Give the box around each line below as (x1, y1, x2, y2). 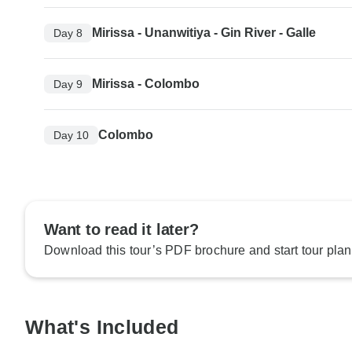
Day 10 (53, 128, 89, 141)
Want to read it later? (44, 221, 199, 239)
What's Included (25, 316, 179, 339)
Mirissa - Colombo (92, 77, 200, 91)
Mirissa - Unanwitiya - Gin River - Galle (92, 26, 316, 40)
